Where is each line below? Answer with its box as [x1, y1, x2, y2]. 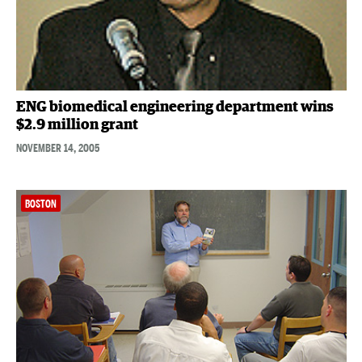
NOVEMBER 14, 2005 [15, 141, 99, 156]
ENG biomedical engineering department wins [15, 100, 334, 116]
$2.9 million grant [15, 118, 138, 133]
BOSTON [24, 198, 57, 211]
